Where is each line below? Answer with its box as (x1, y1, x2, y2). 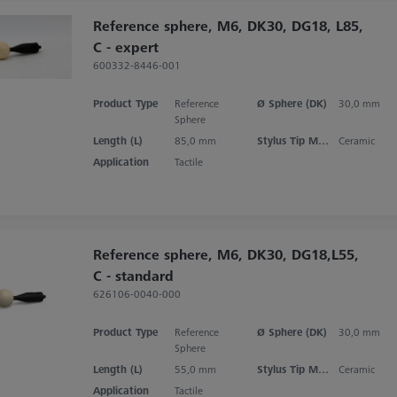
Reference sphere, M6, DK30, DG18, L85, (92, 15, 363, 35)
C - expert (92, 36, 159, 57)
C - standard (92, 265, 174, 285)
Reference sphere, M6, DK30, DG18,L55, (92, 244, 359, 264)
